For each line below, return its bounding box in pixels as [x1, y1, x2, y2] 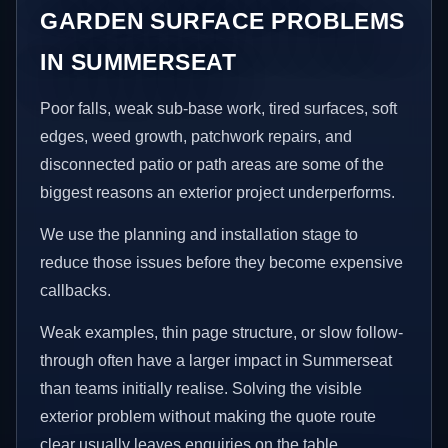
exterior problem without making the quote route [40, 407, 377, 425]
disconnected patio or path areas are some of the [40, 156, 385, 174]
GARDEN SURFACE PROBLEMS [40, 8, 405, 35]
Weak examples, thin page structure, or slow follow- [40, 323, 404, 341]
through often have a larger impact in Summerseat [40, 351, 393, 369]
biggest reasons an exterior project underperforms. [40, 184, 396, 202]
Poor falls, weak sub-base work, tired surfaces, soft [40, 100, 398, 118]
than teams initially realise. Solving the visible [40, 379, 363, 397]
